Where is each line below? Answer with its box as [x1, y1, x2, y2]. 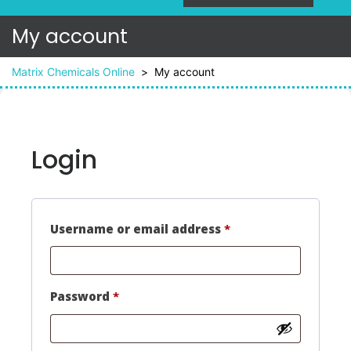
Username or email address [50, 220, 224, 237]
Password [50, 288, 113, 305]
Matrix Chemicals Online [12, 64, 135, 78]
